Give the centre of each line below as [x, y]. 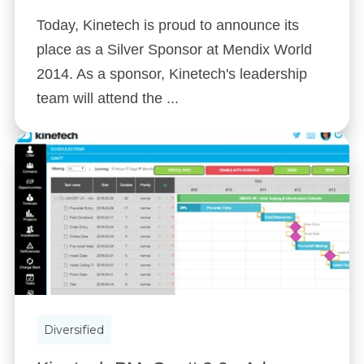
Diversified [74, 330]
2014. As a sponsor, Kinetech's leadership [172, 74]
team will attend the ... [108, 99]
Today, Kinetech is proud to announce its [168, 26]
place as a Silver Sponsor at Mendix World [174, 50]
